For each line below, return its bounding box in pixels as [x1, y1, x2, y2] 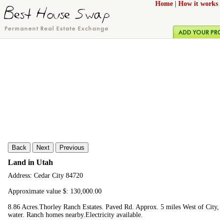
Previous [59, 144, 84, 151]
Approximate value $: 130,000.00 [8, 188, 102, 195]
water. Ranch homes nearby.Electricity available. [8, 211, 143, 219]
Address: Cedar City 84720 [8, 172, 83, 180]
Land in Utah [8, 158, 53, 166]
